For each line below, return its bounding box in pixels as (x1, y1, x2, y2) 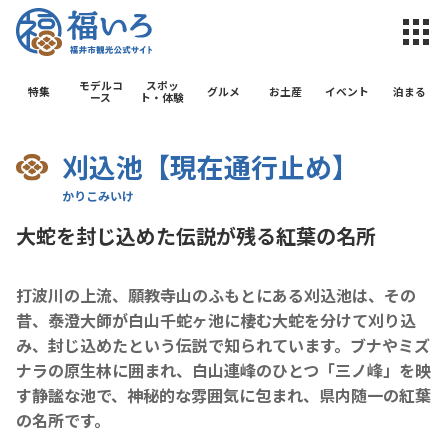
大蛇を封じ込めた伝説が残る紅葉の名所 (16, 220, 376, 250)
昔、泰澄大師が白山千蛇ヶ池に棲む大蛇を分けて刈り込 (16, 307, 416, 332)
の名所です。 (16, 407, 110, 432)
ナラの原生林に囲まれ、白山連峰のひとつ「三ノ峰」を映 (16, 357, 431, 382)
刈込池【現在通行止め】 (61, 146, 359, 186)
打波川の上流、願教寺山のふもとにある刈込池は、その (16, 282, 416, 307)
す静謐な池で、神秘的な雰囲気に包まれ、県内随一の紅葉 (16, 382, 431, 407)
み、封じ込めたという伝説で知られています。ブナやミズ (16, 332, 430, 357)
